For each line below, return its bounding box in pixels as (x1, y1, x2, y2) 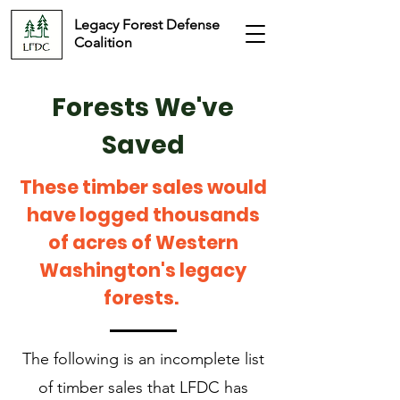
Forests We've (52, 90, 234, 125)
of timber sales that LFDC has (37, 378, 248, 397)
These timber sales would (19, 174, 267, 200)
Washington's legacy (39, 257, 246, 283)
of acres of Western (47, 229, 238, 255)
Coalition (74, 34, 132, 51)
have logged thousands (26, 202, 260, 228)
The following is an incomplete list (21, 349, 264, 369)
